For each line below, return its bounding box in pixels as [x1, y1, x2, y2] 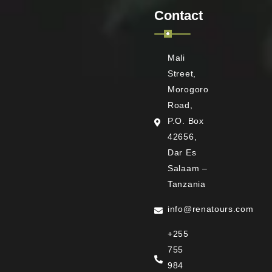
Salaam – [168, 163, 208, 173]
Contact [154, 7, 203, 23]
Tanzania [168, 178, 206, 189]
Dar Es [168, 147, 197, 157]
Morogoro [168, 84, 209, 94]
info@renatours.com [168, 203, 254, 214]
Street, [168, 68, 196, 78]
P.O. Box [168, 115, 204, 126]
